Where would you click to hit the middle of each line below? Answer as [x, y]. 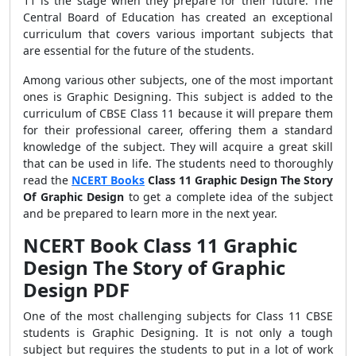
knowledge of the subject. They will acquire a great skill [178, 147]
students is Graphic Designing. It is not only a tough [178, 333]
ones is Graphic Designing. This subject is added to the [178, 97]
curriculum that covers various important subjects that [178, 34]
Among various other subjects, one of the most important [178, 80]
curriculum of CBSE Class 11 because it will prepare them [178, 113]
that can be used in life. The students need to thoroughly [178, 163]
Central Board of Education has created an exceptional [178, 17]
